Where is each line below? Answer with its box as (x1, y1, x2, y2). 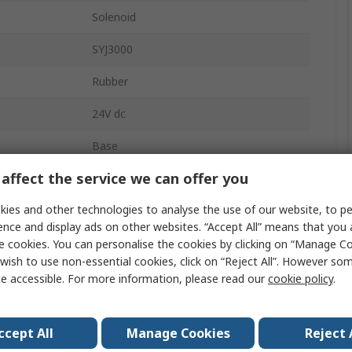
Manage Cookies (126, 324, 230, 342)
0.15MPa (92, 299, 137, 315)
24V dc (92, 106, 126, 122)
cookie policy (268, 270, 333, 286)
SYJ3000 (92, 42, 133, 57)
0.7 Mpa (92, 203, 133, 218)
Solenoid (92, 9, 136, 25)
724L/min (92, 267, 140, 283)
